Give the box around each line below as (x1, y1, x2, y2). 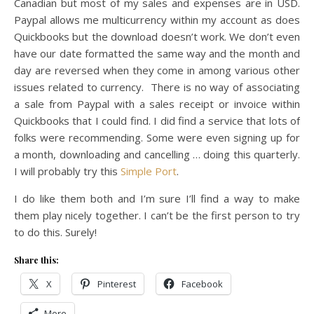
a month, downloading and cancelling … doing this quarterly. (14, 147, 300, 162)
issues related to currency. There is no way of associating (14, 80, 300, 95)
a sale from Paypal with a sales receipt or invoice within (14, 97, 300, 111)
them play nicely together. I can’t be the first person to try (14, 208, 300, 223)
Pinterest (97, 278, 136, 291)
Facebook (182, 278, 223, 291)
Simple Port (121, 164, 177, 179)
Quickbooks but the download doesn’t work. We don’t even (14, 29, 300, 44)
